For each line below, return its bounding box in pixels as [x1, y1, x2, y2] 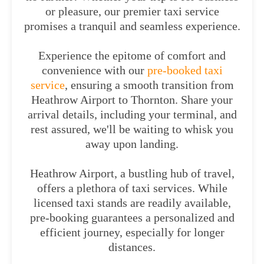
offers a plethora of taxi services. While [37, 181, 227, 194]
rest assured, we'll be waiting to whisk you [31, 123, 233, 136]
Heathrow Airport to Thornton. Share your [31, 93, 233, 106]
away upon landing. [85, 137, 179, 150]
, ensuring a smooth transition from [64, 78, 234, 91]
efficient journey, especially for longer [39, 226, 225, 239]
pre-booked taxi [144, 64, 223, 77]
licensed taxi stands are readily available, [33, 196, 231, 209]
